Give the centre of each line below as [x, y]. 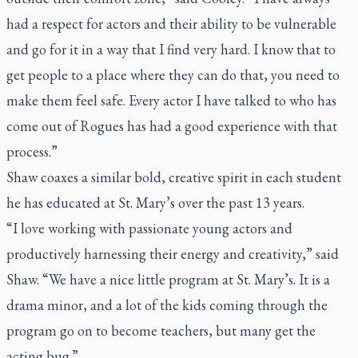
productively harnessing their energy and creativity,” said [173, 254]
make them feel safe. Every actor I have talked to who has [171, 100]
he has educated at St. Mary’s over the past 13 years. [155, 203]
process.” [32, 151]
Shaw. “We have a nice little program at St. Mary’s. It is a [168, 279]
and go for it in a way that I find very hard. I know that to [171, 49]
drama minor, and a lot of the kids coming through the [167, 305]
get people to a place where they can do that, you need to [173, 75]
